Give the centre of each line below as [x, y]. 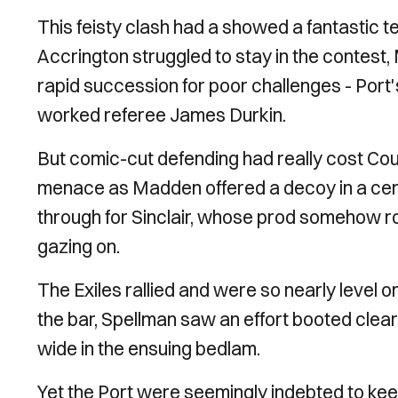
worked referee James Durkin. [162, 115]
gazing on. [79, 246]
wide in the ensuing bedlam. [149, 348]
